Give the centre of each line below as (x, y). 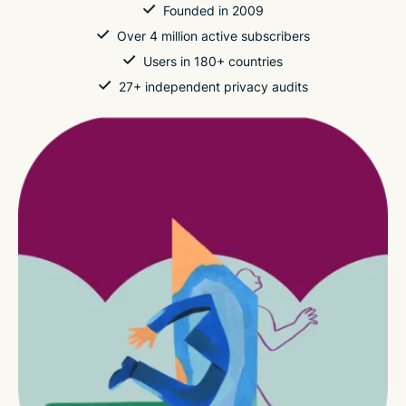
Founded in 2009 (213, 10)
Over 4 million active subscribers (213, 36)
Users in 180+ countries (213, 61)
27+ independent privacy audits (213, 87)
